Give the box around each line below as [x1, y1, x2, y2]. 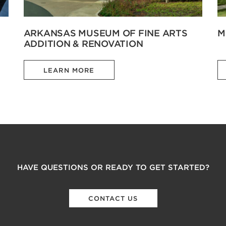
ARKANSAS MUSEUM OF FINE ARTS [23, 27, 188, 39]
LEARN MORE [43, 66, 95, 75]
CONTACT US [88, 194, 138, 203]
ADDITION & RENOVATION [23, 37, 143, 49]
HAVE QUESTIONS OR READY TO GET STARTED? [17, 162, 209, 172]
